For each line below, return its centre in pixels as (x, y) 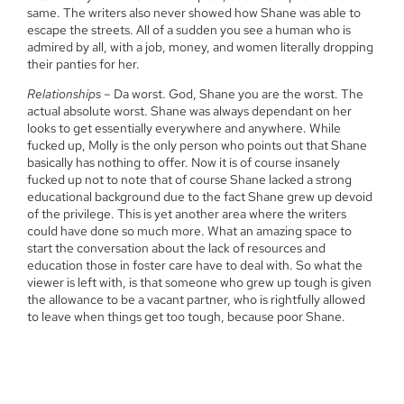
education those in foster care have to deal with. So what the (195, 266)
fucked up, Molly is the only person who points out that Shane (197, 146)
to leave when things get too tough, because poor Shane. (186, 317)
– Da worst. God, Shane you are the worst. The (232, 94)
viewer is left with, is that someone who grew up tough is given (199, 283)
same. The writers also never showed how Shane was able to (194, 12)
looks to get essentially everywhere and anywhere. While (184, 129)
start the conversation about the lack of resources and (176, 248)
